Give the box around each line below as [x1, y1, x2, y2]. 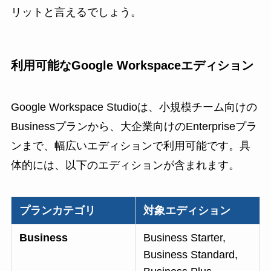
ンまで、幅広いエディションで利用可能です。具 [10, 140, 250, 152]
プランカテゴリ [19, 204, 96, 217]
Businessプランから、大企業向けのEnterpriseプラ [10, 120, 257, 133]
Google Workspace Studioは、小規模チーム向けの [10, 101, 257, 114]
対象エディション [143, 204, 231, 217]
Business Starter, [143, 232, 226, 244]
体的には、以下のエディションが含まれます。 [10, 159, 240, 172]
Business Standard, [143, 249, 238, 261]
